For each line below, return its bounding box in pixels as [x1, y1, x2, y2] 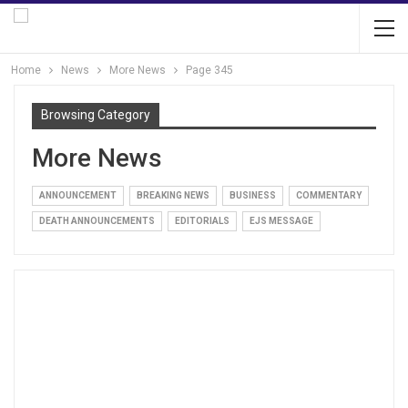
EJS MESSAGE [250, 216, 313, 226]
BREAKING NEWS [137, 190, 209, 200]
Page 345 [186, 64, 233, 76]
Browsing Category [41, 107, 150, 122]
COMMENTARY [296, 190, 362, 200]
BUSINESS [229, 190, 276, 200]
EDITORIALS [175, 216, 229, 226]
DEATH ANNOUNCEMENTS [39, 216, 155, 226]
